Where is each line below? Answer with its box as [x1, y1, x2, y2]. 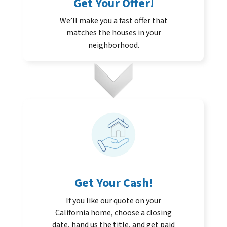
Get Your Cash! [74, 174, 153, 193]
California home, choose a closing [55, 207, 172, 219]
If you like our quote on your [66, 195, 161, 207]
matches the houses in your [66, 27, 161, 39]
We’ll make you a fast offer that [59, 15, 168, 27]
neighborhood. [88, 40, 139, 51]
